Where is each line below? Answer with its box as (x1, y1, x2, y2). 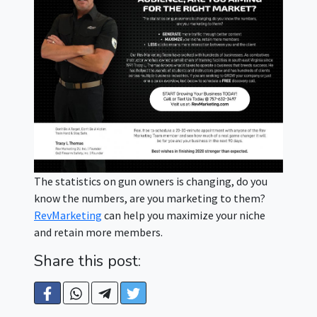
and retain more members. (34, 225, 163, 240)
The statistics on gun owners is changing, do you (34, 174, 267, 189)
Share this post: (34, 250, 149, 272)
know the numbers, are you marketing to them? (34, 191, 267, 206)
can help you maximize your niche (102, 208, 265, 223)
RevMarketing (34, 208, 102, 223)
